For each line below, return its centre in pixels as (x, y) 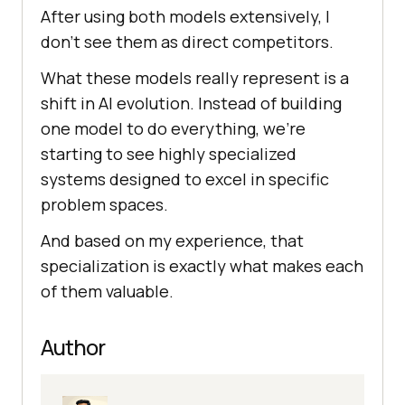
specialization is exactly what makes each (202, 266)
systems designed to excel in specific (185, 179)
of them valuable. (107, 292)
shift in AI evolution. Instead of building (191, 104)
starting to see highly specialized (169, 154)
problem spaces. (104, 205)
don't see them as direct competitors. (187, 42)
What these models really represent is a (195, 78)
